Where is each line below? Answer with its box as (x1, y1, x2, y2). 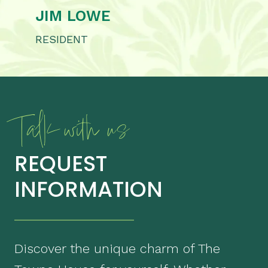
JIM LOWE (35, 7, 110, 25)
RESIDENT (35, 33, 88, 46)
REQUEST (14, 148, 107, 179)
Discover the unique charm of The (14, 241, 220, 257)
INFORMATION (14, 174, 163, 205)
